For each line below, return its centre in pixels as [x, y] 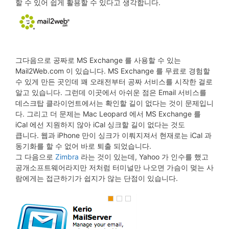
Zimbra [67, 157]
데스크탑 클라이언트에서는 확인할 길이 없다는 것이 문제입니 [114, 103]
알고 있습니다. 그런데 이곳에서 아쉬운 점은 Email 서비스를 [111, 92]
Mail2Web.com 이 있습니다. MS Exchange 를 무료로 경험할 [113, 71]
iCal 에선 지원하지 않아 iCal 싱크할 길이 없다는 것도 [100, 124]
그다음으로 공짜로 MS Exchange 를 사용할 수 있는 [98, 60]
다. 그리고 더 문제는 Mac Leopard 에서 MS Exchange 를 [108, 114]
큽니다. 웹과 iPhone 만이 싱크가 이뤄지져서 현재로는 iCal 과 [113, 135]
